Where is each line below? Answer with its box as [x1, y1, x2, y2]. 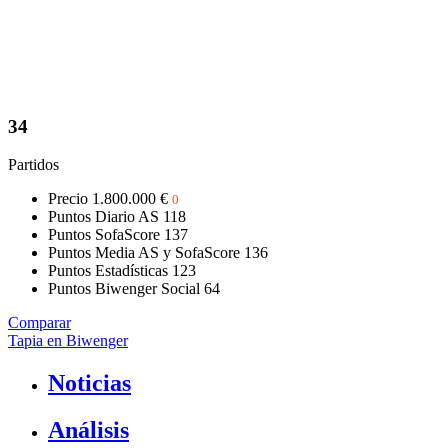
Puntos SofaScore [48, 226, 160, 244]
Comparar [8, 314, 71, 332]
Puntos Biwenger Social [48, 280, 200, 298]
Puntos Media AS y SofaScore [48, 244, 240, 262]
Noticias [48, 370, 131, 397]
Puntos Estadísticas [48, 262, 168, 280]
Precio [48, 190, 88, 208]
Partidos [8, 156, 59, 174]
